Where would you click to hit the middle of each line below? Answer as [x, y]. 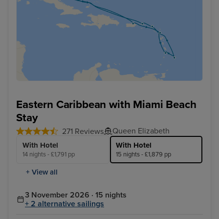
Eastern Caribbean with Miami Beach [106, 104]
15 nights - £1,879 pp [143, 154]
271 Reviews [83, 131]
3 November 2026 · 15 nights [76, 195]
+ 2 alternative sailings [65, 204]
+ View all [42, 172]
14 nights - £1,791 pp [49, 154]
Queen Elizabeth [141, 131]
